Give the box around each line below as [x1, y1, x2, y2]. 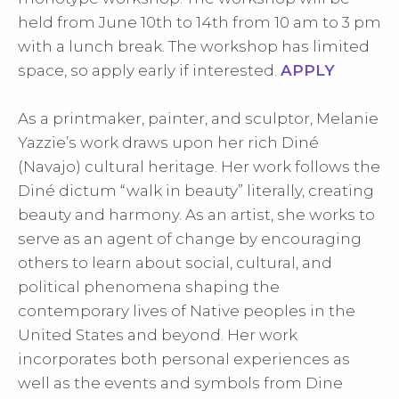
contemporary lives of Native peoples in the [18, 302, 355, 320]
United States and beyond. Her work [18, 326, 297, 344]
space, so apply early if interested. [18, 61, 281, 79]
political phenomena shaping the [18, 278, 280, 296]
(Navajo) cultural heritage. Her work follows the [18, 158, 380, 175]
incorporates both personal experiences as [18, 350, 350, 368]
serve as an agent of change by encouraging [18, 230, 362, 248]
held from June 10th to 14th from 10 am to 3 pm [18, 13, 381, 31]
